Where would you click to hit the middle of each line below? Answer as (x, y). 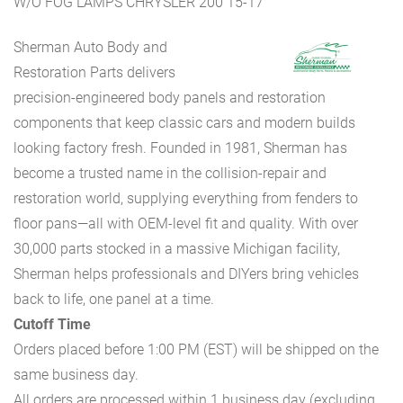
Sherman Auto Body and (90, 48)
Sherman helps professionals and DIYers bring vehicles (186, 274)
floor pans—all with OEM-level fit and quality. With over (186, 224)
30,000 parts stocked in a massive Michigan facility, (177, 249)
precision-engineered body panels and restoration (170, 98)
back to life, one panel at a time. (114, 300)
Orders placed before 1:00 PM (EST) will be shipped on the (196, 350)
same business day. (76, 375)
